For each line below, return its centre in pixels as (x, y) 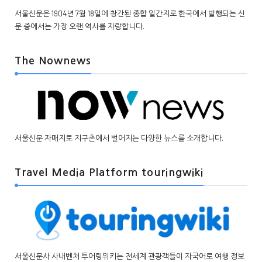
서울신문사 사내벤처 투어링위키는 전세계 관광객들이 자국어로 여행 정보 (130, 256)
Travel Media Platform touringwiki (109, 173)
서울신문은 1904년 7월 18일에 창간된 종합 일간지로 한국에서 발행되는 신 (130, 13)
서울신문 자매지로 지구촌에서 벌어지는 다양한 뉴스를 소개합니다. (119, 138)
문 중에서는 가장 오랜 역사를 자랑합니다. (80, 26)
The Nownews (53, 61)
